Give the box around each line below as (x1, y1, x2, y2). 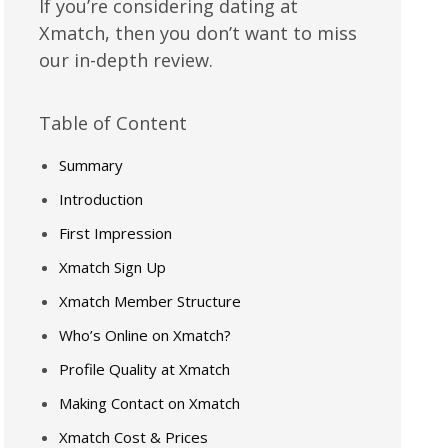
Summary (59, 155, 124, 175)
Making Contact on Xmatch (59, 393, 241, 413)
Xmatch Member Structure (59, 291, 242, 311)
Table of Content (39, 111, 188, 135)
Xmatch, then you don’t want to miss (39, 21, 358, 45)
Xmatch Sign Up (59, 257, 167, 277)
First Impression (59, 223, 173, 243)
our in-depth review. (39, 48, 214, 72)
